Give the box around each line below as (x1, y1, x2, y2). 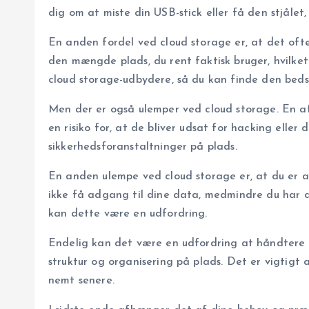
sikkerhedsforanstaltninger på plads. (48, 141, 237, 152)
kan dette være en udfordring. (48, 208, 208, 219)
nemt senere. (48, 275, 114, 286)
